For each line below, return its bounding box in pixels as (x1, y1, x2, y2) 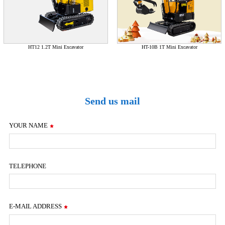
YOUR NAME (9, 122, 49, 130)
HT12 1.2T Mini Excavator (28, 44, 83, 50)
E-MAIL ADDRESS (9, 202, 63, 210)
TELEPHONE (9, 162, 46, 170)
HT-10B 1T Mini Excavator (141, 44, 197, 50)
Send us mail (85, 95, 140, 107)
